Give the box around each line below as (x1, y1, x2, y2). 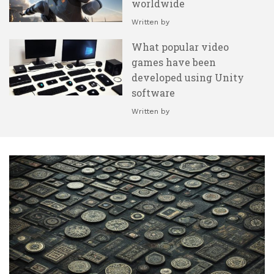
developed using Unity (131, 70, 244, 84)
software (131, 86, 175, 99)
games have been (131, 55, 216, 68)
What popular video (131, 40, 229, 53)
